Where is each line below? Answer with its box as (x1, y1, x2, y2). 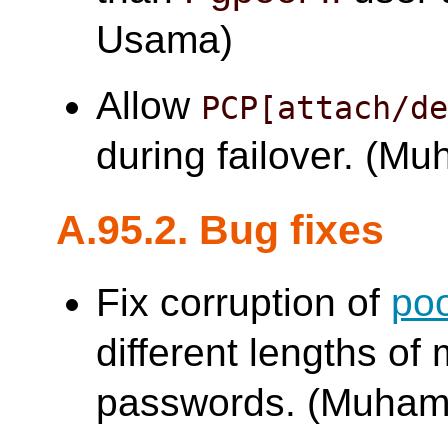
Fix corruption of (96, 281, 392, 325)
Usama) (96, 17, 234, 61)
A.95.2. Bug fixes (56, 205, 385, 253)
